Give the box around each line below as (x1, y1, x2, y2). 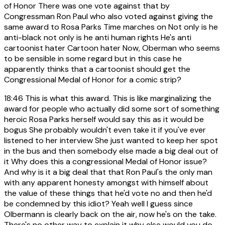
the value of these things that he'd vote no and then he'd (4, 187, 212, 198)
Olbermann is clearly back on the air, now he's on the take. (4, 208, 216, 219)
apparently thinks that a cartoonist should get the (4, 63, 190, 74)
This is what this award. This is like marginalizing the (23, 92, 211, 103)
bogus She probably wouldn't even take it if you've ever (4, 124, 206, 135)
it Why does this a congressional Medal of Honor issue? (4, 156, 207, 167)
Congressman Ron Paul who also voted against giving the (4, 11, 213, 22)
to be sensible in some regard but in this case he (4, 53, 182, 64)
